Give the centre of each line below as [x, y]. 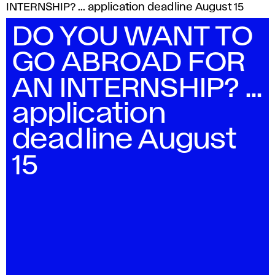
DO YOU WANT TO [133, 37]
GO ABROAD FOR [129, 63]
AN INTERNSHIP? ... [137, 88]
